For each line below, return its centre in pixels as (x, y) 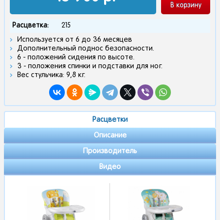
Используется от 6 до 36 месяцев (75, 40)
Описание (110, 136)
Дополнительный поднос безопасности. (86, 49)
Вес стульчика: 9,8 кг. (51, 75)
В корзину (186, 6)
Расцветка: (30, 26)
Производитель (110, 151)
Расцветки (110, 120)
